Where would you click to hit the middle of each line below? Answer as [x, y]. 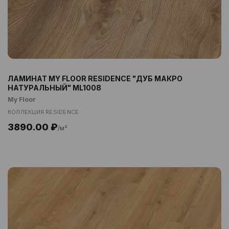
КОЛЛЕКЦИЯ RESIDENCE [43, 112]
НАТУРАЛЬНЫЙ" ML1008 [54, 88]
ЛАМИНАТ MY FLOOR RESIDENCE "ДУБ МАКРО [95, 78]
